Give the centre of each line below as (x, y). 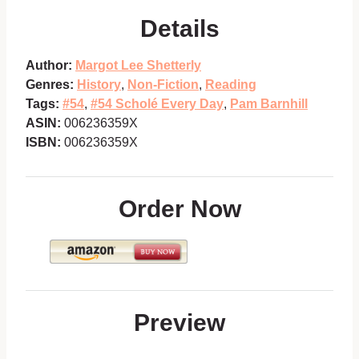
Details (179, 29)
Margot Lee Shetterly (138, 66)
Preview (179, 323)
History (99, 85)
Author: (49, 66)
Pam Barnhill (269, 104)
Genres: (50, 85)
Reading (231, 85)
